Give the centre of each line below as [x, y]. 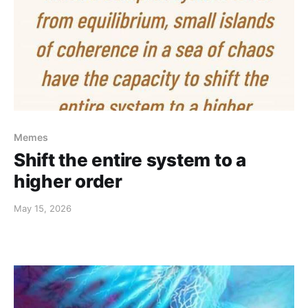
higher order [68, 181]
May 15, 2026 [43, 209]
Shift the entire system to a [130, 160]
